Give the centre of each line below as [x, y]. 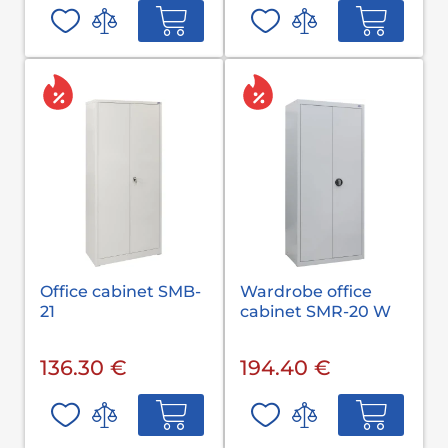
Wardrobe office [306, 291]
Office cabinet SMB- [120, 291]
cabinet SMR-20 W [315, 311]
